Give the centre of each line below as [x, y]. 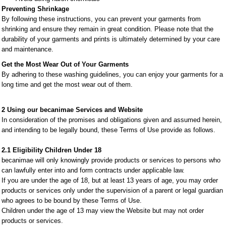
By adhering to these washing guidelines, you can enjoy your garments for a [112, 74]
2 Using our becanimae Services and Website [72, 110]
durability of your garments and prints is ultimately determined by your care [111, 39]
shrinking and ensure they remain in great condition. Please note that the [107, 29]
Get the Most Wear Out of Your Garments [65, 64]
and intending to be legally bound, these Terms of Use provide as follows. [108, 130]
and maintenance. [27, 49]
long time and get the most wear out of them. [67, 84]
